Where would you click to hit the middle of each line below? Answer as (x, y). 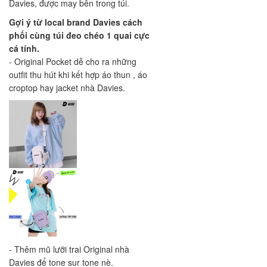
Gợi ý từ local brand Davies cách (76, 22)
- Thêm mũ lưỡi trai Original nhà (69, 249)
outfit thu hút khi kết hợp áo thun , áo (78, 75)
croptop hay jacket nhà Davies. (68, 88)
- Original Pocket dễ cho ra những (73, 62)
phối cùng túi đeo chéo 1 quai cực (79, 35)
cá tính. (25, 49)
